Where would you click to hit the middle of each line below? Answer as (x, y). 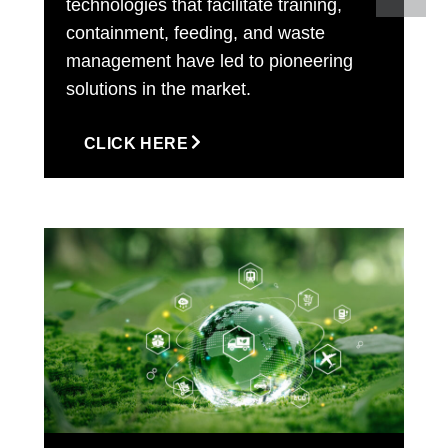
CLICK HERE (136, 143)
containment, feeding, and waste (195, 32)
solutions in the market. (158, 88)
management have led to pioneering (209, 60)
